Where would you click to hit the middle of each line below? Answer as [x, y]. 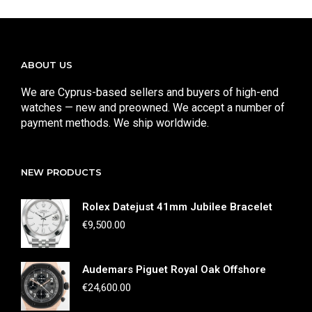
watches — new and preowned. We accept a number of [153, 107]
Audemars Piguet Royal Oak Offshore [174, 269]
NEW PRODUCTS [61, 172]
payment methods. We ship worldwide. [115, 123]
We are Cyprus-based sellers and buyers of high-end [150, 92]
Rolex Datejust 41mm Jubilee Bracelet [177, 206]
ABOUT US [47, 64]
